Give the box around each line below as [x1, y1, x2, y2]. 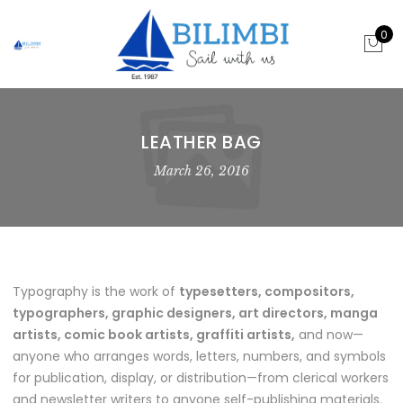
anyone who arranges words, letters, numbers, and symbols [13, 347, 386, 365]
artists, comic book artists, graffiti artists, [13, 326, 295, 344]
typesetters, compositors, [179, 282, 354, 300]
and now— [295, 326, 363, 344]
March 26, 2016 [154, 163, 249, 179]
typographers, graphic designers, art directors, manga [13, 304, 378, 322]
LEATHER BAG [141, 130, 262, 155]
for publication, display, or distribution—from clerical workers [13, 369, 389, 387]
